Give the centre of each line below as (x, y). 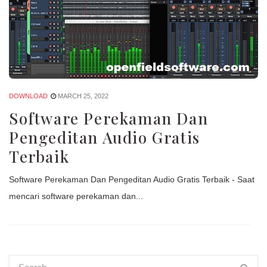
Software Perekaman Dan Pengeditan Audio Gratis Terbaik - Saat (132, 179)
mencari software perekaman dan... (76, 196)
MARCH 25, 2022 (83, 96)
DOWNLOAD (28, 96)
